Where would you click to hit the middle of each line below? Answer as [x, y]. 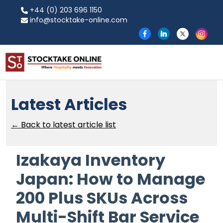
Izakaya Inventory [91, 160]
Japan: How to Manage [111, 179]
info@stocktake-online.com [78, 20]
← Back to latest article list [63, 124]
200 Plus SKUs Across [102, 198]
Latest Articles [69, 104]
